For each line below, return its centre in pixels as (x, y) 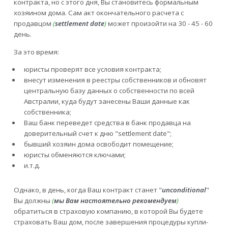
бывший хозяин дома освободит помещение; (98, 144)
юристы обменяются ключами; (75, 155)
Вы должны (33, 200)
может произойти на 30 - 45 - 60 (159, 24)
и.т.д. (32, 166)
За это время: (36, 52)
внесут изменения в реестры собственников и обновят (115, 80)
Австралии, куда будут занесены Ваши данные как (107, 102)
